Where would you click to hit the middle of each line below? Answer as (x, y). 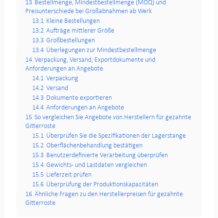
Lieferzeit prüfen (69, 175)
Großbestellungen (70, 41)
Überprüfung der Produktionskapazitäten (102, 185)
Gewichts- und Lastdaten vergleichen (96, 165)
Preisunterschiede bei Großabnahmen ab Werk (88, 12)
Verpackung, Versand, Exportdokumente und (95, 60)
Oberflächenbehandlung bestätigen (94, 146)
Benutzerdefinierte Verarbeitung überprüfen (107, 156)
